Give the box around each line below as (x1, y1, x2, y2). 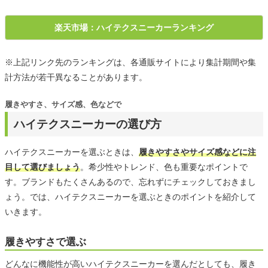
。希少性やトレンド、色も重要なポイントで (80, 162, 248, 172)
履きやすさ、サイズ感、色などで (5, 99, 121, 109)
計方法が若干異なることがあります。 (5, 72, 147, 82)
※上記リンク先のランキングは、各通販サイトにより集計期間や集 (5, 57, 256, 67)
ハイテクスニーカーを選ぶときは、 (5, 147, 139, 157)
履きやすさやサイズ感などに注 (139, 147, 256, 157)
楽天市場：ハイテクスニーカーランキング (54, 22, 214, 32)
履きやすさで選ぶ (5, 236, 86, 248)
